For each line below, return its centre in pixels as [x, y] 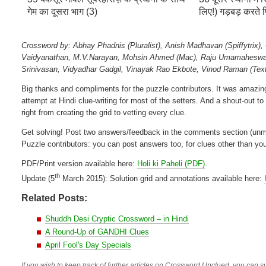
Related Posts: [55, 198]
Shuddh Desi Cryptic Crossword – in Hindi [117, 219]
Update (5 [38, 179]
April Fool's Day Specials [88, 245]
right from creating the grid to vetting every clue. [104, 112]
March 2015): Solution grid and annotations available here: [162, 179]
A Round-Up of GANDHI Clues [97, 232]
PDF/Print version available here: [80, 163]
